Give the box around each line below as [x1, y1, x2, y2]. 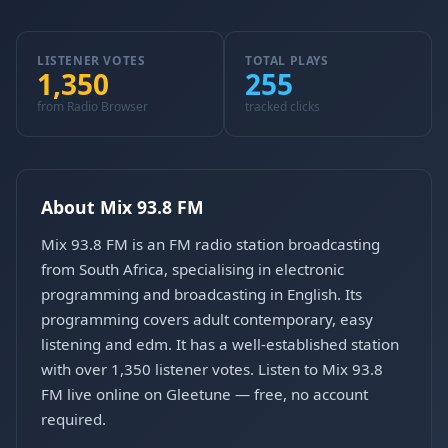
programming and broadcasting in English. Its [41, 284, 362, 304]
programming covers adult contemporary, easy [41, 309, 373, 329]
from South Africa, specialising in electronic [41, 259, 344, 279]
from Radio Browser [37, 98, 148, 115]
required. [41, 409, 106, 429]
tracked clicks [245, 98, 320, 115]
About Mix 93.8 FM [41, 195, 204, 219]
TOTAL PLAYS [245, 52, 329, 69]
